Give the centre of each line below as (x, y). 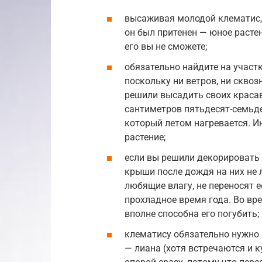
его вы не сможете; (166, 46)
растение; (145, 137)
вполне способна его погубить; (192, 214)
